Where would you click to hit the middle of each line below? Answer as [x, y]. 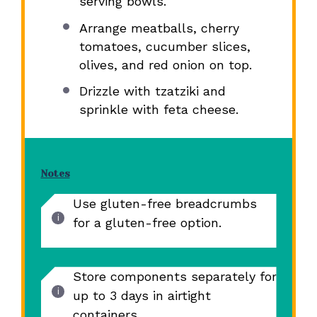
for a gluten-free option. [147, 222]
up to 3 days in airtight [142, 296]
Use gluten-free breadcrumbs [165, 203]
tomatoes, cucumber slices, [165, 46]
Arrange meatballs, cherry [159, 28]
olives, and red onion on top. [165, 64]
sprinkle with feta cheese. [158, 109]
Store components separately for [174, 277]
